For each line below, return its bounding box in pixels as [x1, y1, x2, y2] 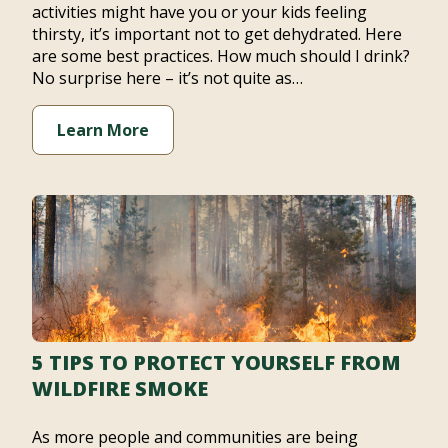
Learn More [57, 119, 149, 141]
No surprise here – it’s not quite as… [32, 67, 303, 89]
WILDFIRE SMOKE [32, 375, 208, 402]
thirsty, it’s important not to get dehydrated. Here [32, 23, 402, 45]
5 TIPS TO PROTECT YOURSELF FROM [32, 349, 401, 376]
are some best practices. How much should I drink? [32, 45, 410, 67]
